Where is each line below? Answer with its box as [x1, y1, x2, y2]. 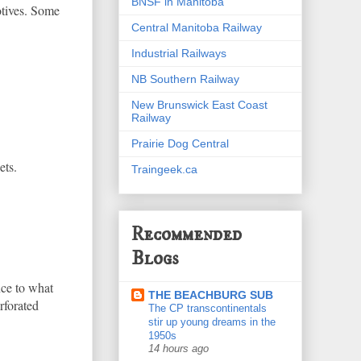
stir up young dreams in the [148, 316, 276, 329]
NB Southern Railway [131, 72, 239, 85]
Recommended [131, 222, 242, 247]
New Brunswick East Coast [131, 98, 268, 111]
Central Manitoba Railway [131, 20, 262, 34]
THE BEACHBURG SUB [148, 288, 273, 302]
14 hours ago [148, 343, 209, 355]
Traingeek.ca [131, 162, 197, 176]
